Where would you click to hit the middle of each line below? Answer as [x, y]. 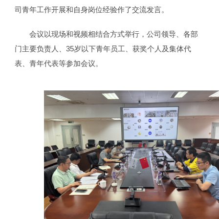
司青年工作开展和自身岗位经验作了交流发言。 [92, 10]
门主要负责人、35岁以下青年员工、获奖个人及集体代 [103, 49]
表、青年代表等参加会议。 [59, 64]
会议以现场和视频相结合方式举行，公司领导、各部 [114, 34]
